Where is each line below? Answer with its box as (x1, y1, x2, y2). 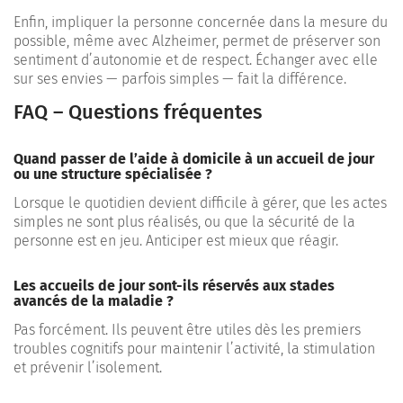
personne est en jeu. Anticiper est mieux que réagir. (13, 231, 338, 249)
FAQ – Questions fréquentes (13, 99, 262, 124)
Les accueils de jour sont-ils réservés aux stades (13, 276, 335, 294)
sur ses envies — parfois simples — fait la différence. (13, 69, 346, 87)
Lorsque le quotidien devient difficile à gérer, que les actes (13, 193, 387, 211)
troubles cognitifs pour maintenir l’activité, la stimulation (13, 339, 375, 357)
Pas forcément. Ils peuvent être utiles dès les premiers (13, 320, 361, 338)
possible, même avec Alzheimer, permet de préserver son (13, 31, 381, 49)
